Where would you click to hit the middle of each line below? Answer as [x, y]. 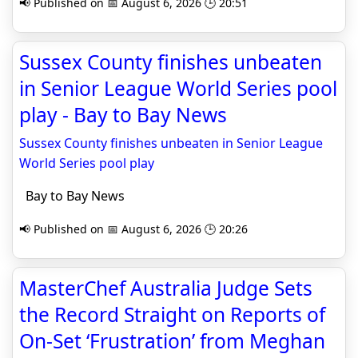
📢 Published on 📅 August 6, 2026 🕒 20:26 [133, 229]
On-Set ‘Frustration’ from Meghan [172, 341]
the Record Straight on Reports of [172, 314]
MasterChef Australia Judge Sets [166, 288]
